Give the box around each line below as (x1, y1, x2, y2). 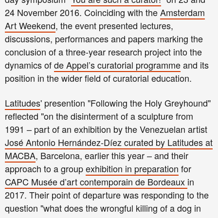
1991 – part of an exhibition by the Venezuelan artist (5, 122, 207, 135)
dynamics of (5, 58, 54, 71)
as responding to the (129, 188, 209, 201)
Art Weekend (5, 18, 55, 32)
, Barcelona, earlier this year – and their (36, 148, 188, 162)
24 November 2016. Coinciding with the (5, 5, 160, 18)
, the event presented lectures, (55, 18, 173, 32)
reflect (5, 109, 29, 122)
